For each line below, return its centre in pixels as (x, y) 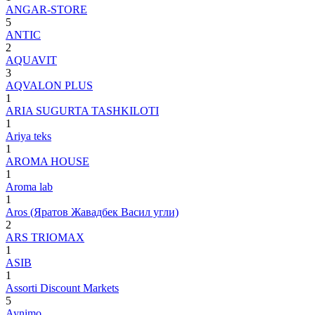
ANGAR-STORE (46, 9)
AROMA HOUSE (47, 161)
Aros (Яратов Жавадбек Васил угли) (92, 212)
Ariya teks (28, 136)
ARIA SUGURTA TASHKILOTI (82, 110)
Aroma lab (29, 186)
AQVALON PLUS (49, 85)
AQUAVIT (31, 60)
